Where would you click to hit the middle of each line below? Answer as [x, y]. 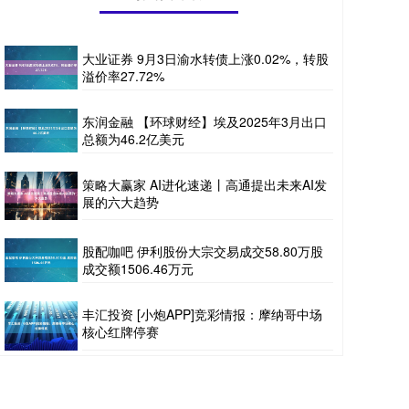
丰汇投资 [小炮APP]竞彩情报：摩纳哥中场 [202, 315]
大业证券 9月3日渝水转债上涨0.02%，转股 [205, 58]
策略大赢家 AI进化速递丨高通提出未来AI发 [204, 184]
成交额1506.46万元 [138, 269]
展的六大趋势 [121, 202]
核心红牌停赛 [121, 332]
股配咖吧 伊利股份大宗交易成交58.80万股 [203, 252]
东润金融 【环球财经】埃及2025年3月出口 [204, 121]
